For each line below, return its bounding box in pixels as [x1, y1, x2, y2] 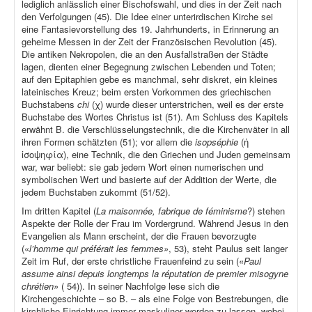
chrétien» [22, 279, 58, 293]
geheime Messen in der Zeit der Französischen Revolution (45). [22, 35, 277, 49]
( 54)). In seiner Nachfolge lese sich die [58, 279, 219, 293]
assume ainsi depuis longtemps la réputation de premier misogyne [22, 267, 288, 281]
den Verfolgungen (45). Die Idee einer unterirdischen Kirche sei [22, 10, 273, 24]
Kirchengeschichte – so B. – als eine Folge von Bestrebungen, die [22, 292, 288, 306]
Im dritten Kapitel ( [22, 204, 96, 218]
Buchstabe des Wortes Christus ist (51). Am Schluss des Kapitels [22, 110, 288, 124]
